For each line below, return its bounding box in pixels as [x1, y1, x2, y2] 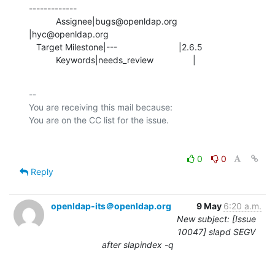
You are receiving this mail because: [29, 101, 172, 112]
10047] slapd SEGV [177, 226, 255, 237]
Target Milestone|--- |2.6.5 [29, 41, 36, 52]
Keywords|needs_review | [56, 54, 196, 65]
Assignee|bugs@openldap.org [29, 15, 56, 26]
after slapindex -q [101, 239, 174, 250]
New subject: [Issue [177, 213, 256, 224]
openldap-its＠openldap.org [51, 200, 171, 211]
